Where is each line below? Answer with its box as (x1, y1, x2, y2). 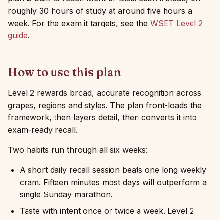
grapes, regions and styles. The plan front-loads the (8, 100, 202, 110)
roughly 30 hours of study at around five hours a (8, 6, 192, 16)
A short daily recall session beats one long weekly (20, 165, 206, 175)
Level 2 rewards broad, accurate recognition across (8, 88, 201, 98)
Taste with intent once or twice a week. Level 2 (20, 206, 194, 216)
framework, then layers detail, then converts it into (8, 112, 197, 122)
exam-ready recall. (8, 125, 78, 135)
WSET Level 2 (150, 18, 203, 28)
